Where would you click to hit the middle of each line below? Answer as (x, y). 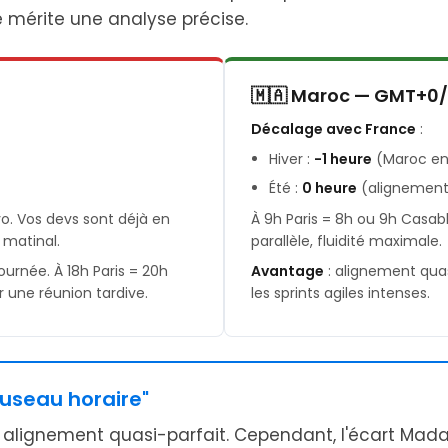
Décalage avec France (333, 129)
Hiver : (291, 159)
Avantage (287, 271)
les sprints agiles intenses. (340, 293)
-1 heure (343, 159)
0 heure (329, 188)
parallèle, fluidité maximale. (346, 241)
